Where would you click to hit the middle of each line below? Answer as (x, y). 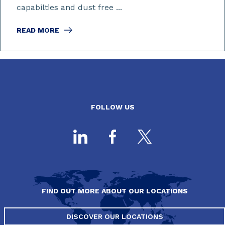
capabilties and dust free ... (69, 7)
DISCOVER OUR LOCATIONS (115, 216)
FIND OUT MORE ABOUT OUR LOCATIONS (115, 191)
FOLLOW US (113, 107)
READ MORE (38, 30)
